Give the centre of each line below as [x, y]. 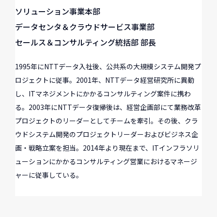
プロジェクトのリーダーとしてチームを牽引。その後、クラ [107, 120]
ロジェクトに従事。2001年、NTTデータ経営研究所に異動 [105, 80]
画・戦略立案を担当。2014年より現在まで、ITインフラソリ [108, 147]
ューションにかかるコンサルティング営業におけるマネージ [106, 161]
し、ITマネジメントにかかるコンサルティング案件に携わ [103, 93]
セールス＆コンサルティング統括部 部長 [86, 42]
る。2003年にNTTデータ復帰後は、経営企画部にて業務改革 [108, 107]
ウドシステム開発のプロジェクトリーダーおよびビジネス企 [107, 134]
